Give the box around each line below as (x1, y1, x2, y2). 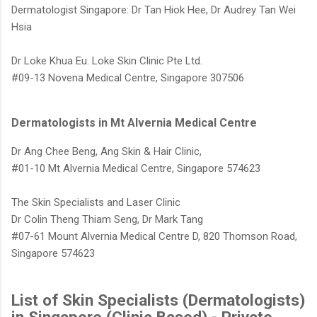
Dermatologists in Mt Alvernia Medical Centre (11, 115, 257, 129)
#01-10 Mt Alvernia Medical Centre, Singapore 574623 (11, 161, 260, 175)
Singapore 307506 (161, 71, 244, 84)
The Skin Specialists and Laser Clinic (11, 195, 180, 209)
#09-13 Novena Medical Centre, (11, 71, 161, 84)
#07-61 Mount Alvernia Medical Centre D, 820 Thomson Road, (11, 229, 300, 243)
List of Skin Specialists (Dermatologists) (11, 291, 305, 310)
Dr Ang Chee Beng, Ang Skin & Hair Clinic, (11, 144, 204, 158)
